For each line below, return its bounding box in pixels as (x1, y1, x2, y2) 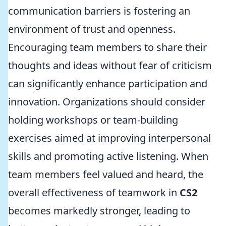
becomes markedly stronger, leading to (8, 204, 190, 217)
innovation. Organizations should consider (8, 95, 205, 108)
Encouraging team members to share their (8, 40, 207, 54)
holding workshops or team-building (8, 113, 178, 127)
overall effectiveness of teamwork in (8, 186, 180, 199)
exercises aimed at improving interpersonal (8, 131, 211, 145)
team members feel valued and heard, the (8, 167, 203, 181)
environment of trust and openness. (8, 22, 176, 36)
